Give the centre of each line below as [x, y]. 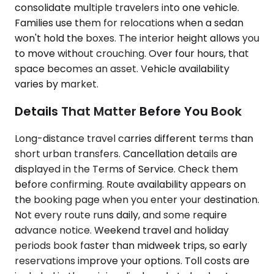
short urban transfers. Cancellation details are [126, 154]
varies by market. [57, 84]
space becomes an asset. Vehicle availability [122, 69]
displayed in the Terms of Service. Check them [126, 169]
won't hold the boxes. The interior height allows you [137, 39]
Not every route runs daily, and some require [121, 215]
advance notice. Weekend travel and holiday [122, 230]
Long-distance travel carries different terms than [134, 138]
